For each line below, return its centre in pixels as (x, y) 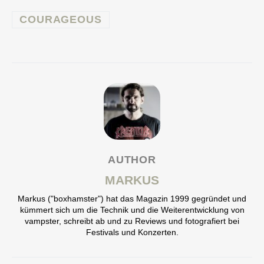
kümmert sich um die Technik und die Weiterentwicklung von (132, 210)
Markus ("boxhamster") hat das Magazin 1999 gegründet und (132, 199)
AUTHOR (132, 160)
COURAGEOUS (61, 20)
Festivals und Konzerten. (132, 232)
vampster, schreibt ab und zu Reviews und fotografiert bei (132, 221)
